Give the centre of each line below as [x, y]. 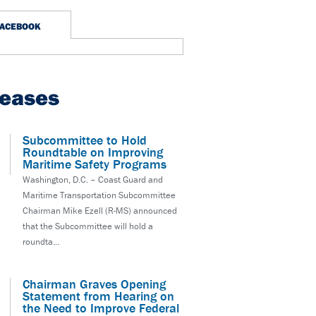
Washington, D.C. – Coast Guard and [93, 180]
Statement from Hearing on [98, 296]
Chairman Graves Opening [94, 284]
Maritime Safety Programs [95, 164]
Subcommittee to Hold [85, 140]
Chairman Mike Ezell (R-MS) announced [100, 211]
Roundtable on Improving [93, 152]
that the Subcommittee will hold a [88, 226]
